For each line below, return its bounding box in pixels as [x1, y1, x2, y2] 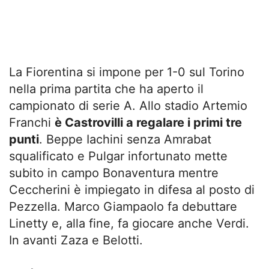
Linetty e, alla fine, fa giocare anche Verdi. [9, 216, 249, 231]
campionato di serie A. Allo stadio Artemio [9, 98, 247, 113]
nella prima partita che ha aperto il [9, 81, 204, 96]
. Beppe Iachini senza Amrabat [39, 131, 211, 147]
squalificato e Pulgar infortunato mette [9, 148, 228, 163]
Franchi [9, 115, 55, 130]
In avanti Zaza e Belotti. [9, 232, 143, 247]
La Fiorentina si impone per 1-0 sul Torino [9, 64, 244, 79]
